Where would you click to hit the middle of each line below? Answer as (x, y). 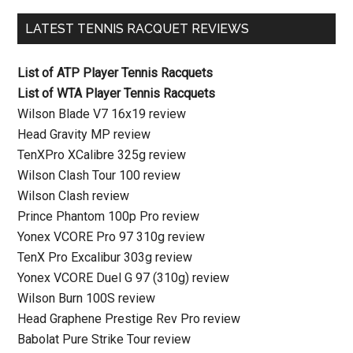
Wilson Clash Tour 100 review (99, 175)
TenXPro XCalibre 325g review (102, 155)
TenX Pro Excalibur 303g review (105, 257)
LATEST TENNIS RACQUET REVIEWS (137, 29)
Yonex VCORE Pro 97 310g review (111, 237)
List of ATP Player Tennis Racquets (115, 73)
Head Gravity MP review (84, 134)
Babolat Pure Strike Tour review (104, 339)
